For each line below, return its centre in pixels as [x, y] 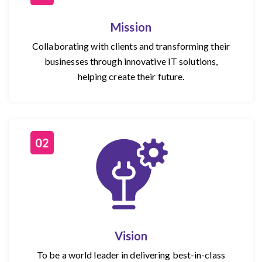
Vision [131, 235]
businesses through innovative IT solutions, [131, 61]
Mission [131, 27]
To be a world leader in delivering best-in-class [131, 254]
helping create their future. [131, 76]
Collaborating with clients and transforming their [131, 46]
